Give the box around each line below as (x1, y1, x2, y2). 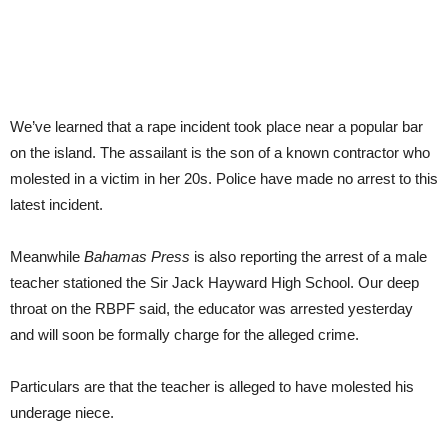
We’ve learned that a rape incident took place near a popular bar (10, 117, 423, 135)
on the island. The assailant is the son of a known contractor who (10, 143, 430, 161)
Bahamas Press (84, 247, 190, 265)
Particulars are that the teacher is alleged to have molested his (10, 377, 414, 395)
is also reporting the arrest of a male (190, 247, 427, 265)
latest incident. (10, 195, 103, 213)
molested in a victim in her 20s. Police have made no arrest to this (10, 169, 438, 187)
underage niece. (10, 403, 114, 421)
